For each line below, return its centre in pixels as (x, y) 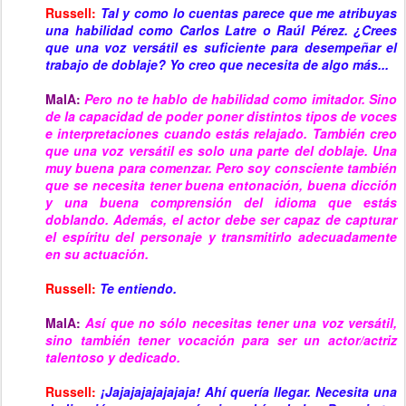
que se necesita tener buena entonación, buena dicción (221, 185)
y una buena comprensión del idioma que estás (221, 202)
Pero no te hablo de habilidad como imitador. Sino (241, 99)
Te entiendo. (138, 288)
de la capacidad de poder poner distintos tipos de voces (221, 116)
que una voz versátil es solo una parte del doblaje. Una (221, 150)
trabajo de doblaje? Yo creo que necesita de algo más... (217, 64)
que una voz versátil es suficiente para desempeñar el (221, 47)
